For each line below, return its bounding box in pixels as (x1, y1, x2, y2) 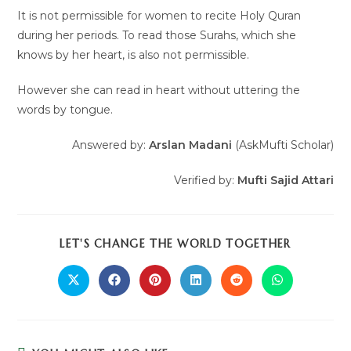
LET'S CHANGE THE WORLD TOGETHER (60, 237, 291, 251)
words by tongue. (17, 103, 114, 117)
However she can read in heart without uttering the (17, 83, 301, 97)
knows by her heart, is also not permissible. (17, 48, 253, 62)
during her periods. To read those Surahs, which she (17, 28, 297, 42)
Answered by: (71, 138, 149, 152)
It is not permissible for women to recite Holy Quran (17, 9, 302, 23)
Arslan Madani (148, 138, 232, 152)
